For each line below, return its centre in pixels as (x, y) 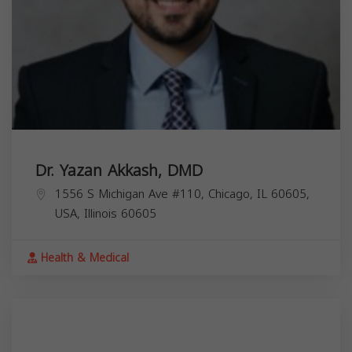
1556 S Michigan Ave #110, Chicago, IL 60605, (182, 194)
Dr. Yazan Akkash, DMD (119, 170)
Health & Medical (83, 258)
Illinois (101, 213)
